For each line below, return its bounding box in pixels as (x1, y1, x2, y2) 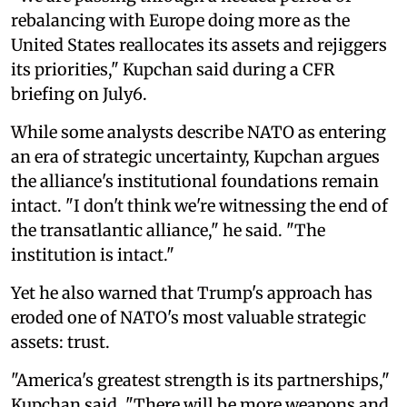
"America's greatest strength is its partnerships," (11, 369, 390, 391)
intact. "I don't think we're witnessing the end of (11, 194, 388, 216)
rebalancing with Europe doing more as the (11, 9, 350, 31)
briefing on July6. (11, 83, 147, 104)
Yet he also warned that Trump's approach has (11, 282, 372, 303)
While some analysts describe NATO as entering (11, 121, 386, 143)
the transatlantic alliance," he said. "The (11, 219, 325, 241)
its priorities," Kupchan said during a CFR (11, 58, 335, 80)
